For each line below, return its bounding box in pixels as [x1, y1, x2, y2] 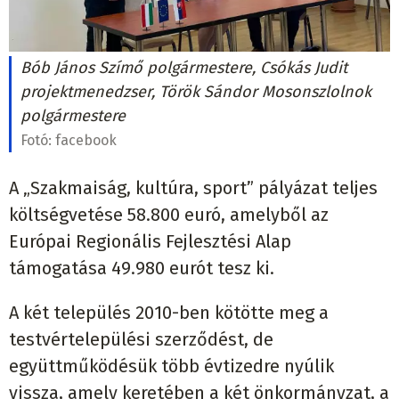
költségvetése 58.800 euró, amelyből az [9, 204, 329, 225]
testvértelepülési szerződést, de [9, 329, 273, 350]
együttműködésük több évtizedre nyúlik [9, 355, 334, 377]
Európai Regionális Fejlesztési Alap [9, 231, 291, 252]
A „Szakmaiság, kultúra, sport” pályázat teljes [9, 177, 378, 199]
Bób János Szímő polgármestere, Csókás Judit [20, 58, 347, 77]
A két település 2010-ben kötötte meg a [9, 302, 329, 323]
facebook [55, 132, 117, 149]
